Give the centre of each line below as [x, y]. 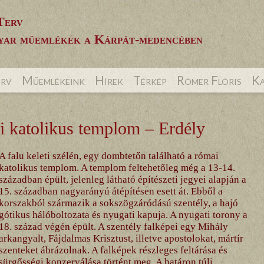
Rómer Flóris [209, 80]
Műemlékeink [53, 80]
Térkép [150, 80]
